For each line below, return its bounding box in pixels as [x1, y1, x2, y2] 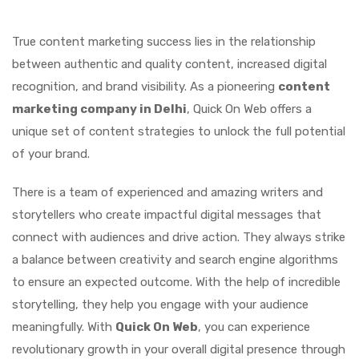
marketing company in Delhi [12, 102, 187, 116]
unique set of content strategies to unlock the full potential [12, 124, 345, 139]
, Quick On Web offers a [187, 102, 312, 116]
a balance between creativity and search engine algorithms [12, 252, 338, 267]
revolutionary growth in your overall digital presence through [12, 342, 345, 357]
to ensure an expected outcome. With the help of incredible [12, 275, 341, 289]
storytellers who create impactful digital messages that [12, 208, 321, 222]
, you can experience [198, 320, 310, 334]
